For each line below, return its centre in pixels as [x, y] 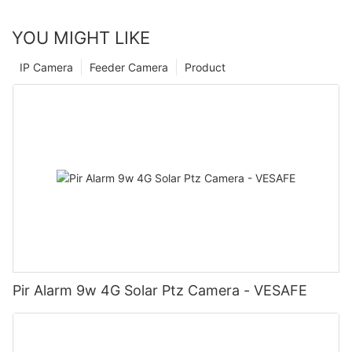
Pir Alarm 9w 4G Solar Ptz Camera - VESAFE [160, 290]
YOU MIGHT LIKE [81, 37]
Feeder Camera [129, 67]
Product [205, 67]
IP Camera [46, 67]
